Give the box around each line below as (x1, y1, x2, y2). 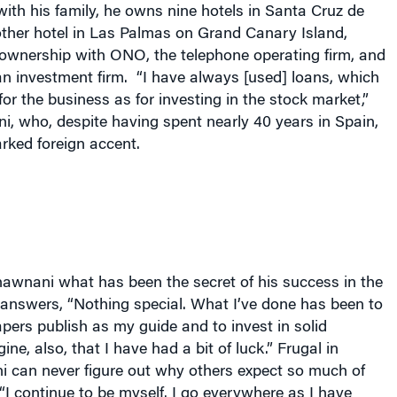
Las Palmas (89, 27, 171, 43)
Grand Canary (197, 27, 297, 43)
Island (300, 27, 344, 43)
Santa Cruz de (264, 4, 364, 21)
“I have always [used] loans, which (131, 71, 379, 88)
